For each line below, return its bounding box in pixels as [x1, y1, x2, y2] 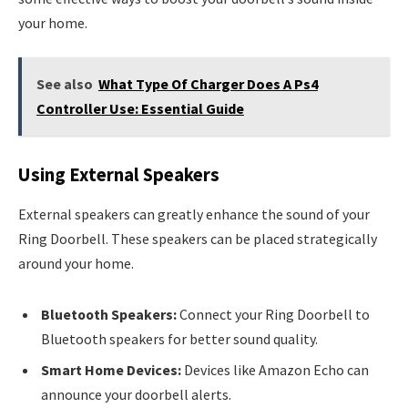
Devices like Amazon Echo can [181, 361, 369, 380]
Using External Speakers [18, 162, 219, 187]
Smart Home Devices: [41, 361, 181, 380]
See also [36, 75, 93, 94]
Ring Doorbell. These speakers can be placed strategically [18, 229, 377, 249]
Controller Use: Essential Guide [36, 99, 244, 118]
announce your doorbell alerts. [41, 385, 231, 404]
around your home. [18, 254, 134, 273]
